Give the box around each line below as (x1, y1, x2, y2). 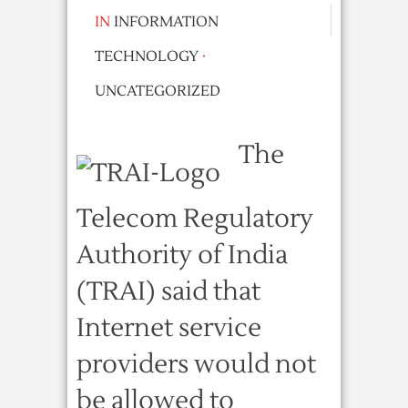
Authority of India (76, 239, 288, 271)
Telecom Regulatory (76, 202, 313, 235)
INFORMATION (114, 13, 219, 31)
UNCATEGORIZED (95, 82, 220, 100)
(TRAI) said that (76, 275, 260, 308)
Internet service (76, 311, 261, 344)
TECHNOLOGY (95, 47, 199, 66)
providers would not (76, 348, 316, 381)
